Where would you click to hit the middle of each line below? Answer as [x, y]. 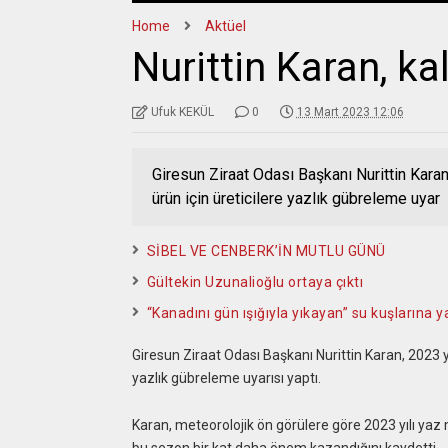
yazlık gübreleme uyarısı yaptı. [226, 378]
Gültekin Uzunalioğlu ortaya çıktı [255, 282]
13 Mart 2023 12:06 [350, 112]
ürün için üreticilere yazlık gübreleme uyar [295, 199]
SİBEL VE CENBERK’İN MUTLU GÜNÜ [266, 251]
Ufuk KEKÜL [182, 112]
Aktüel [225, 26]
